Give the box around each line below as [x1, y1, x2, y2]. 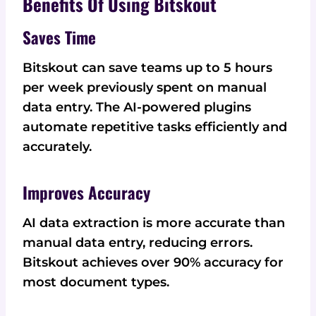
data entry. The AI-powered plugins [23, 99, 251, 115]
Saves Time [23, 25, 96, 50]
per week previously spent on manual [23, 79, 267, 95]
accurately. [23, 138, 92, 154]
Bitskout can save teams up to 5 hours [23, 59, 272, 75]
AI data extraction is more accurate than [23, 214, 285, 231]
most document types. [23, 274, 169, 290]
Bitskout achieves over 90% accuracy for [23, 254, 284, 270]
